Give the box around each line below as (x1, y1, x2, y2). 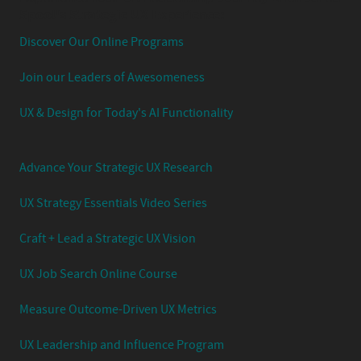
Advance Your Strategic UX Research (19, 160, 213, 176)
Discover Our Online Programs (19, 34, 184, 51)
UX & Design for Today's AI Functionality (19, 105, 233, 122)
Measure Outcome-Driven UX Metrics (19, 301, 217, 318)
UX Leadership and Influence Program (19, 337, 224, 354)
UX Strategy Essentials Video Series (19, 195, 207, 212)
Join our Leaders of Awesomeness (19, 69, 205, 86)
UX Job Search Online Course (19, 266, 177, 283)
